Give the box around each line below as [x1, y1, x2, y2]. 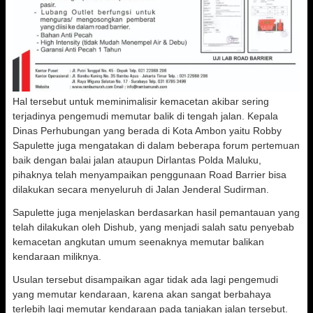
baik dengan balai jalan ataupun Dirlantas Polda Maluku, [13, 154, 261, 166]
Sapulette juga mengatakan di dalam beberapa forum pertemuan [13, 140, 300, 151]
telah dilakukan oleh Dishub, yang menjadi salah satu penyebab [13, 221, 294, 233]
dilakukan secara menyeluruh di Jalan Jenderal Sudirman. [13, 184, 269, 195]
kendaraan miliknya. [13, 251, 101, 262]
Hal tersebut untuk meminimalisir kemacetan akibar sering [13, 96, 269, 107]
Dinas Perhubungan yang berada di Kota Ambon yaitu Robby [13, 125, 282, 136]
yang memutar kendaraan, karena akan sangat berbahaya [13, 289, 271, 300]
